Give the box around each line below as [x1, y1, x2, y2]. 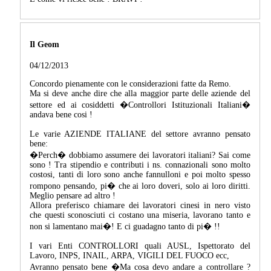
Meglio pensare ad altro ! [30, 191, 116, 200]
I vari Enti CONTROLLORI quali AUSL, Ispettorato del [30, 241, 250, 250]
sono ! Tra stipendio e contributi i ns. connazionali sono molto [30, 160, 250, 169]
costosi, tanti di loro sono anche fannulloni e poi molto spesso [30, 169, 250, 179]
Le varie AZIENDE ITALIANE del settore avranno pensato [30, 129, 250, 139]
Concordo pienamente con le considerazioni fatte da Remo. [30, 79, 231, 88]
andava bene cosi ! [30, 109, 93, 119]
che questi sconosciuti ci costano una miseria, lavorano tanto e [30, 210, 250, 220]
